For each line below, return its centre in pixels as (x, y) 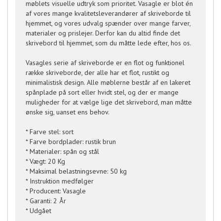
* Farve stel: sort (50, 132)
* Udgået (38, 211)
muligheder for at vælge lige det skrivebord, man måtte (109, 102)
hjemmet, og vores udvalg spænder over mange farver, (108, 23)
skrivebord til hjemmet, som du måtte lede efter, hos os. (109, 43)
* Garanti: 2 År (46, 201)
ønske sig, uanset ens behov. (68, 112)
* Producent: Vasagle (56, 191)
